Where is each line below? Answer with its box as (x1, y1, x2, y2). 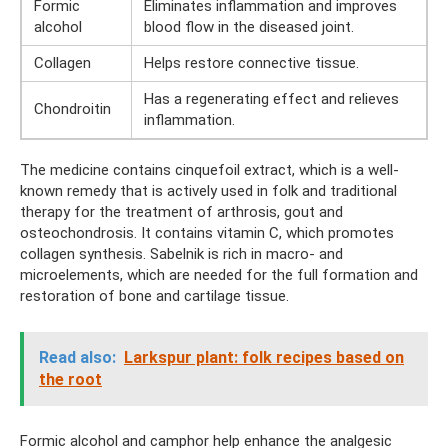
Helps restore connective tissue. (144, 54, 359, 72)
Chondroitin (34, 100, 111, 118)
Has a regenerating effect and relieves (144, 90, 399, 108)
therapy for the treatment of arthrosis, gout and (20, 203, 343, 221)
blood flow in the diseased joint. (144, 18, 354, 36)
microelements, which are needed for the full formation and (20, 266, 418, 284)
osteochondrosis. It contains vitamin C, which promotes (20, 224, 394, 242)
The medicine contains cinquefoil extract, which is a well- (20, 161, 399, 179)
